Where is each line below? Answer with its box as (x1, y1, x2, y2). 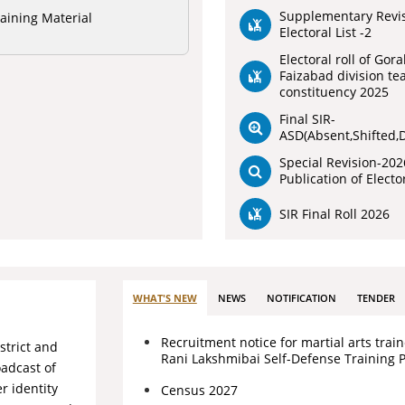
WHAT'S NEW (132, 291, 197, 305)
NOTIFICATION (266, 291, 336, 305)
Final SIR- (278, 110, 335, 127)
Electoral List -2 (278, 24, 372, 41)
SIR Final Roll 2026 (278, 204, 390, 222)
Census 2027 (160, 381, 238, 399)
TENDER (356, 291, 395, 305)
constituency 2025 (278, 83, 389, 100)
